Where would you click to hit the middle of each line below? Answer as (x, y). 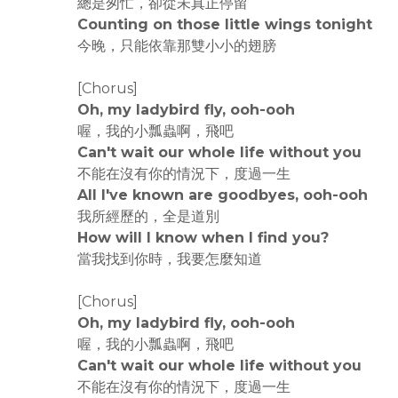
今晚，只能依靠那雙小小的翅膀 (177, 46)
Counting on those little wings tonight (225, 24)
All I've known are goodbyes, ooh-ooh (223, 195)
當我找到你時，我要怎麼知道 (170, 259)
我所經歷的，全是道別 (148, 216)
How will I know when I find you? (203, 238)
